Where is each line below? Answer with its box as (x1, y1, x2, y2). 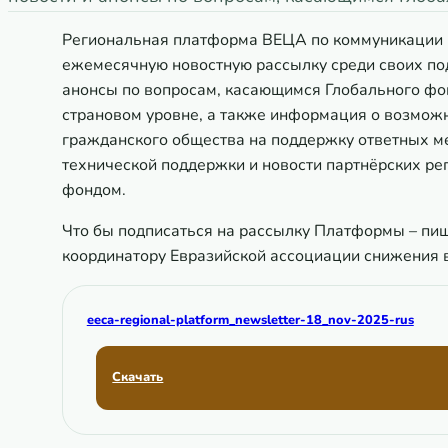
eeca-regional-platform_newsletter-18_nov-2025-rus (86, 310, 414, 329)
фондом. (61, 178, 126, 201)
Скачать (112, 368, 164, 387)
